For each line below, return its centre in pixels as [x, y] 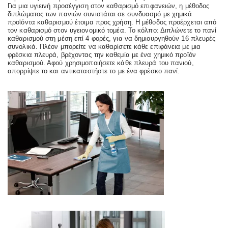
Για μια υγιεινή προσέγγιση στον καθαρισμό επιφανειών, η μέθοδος [109, 6]
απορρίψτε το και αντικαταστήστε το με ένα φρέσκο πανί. [94, 71]
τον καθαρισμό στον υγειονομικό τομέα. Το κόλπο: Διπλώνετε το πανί [112, 30]
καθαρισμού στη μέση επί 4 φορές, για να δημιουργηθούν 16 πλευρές [112, 38]
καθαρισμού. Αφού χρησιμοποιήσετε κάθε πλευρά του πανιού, [101, 63]
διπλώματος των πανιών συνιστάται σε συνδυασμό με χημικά [100, 14]
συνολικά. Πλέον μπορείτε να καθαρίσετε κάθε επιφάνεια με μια [104, 46]
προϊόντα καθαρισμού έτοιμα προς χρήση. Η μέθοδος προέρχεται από [112, 22]
